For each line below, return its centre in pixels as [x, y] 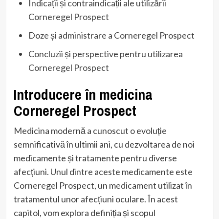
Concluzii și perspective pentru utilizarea [105, 54]
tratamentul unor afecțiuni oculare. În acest [96, 199]
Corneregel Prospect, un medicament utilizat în [103, 185]
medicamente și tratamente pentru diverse [95, 158]
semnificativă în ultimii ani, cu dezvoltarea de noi [104, 144]
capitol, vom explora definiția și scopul [84, 212]
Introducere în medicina [83, 94]
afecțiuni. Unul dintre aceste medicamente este [103, 171]
